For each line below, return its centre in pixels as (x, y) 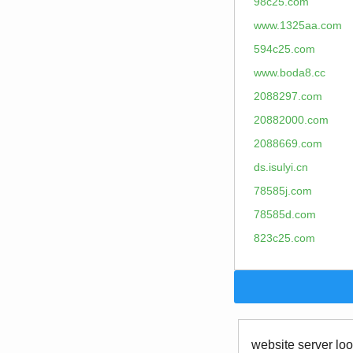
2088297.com (288, 96)
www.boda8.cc (290, 72)
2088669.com (288, 143)
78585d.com (285, 214)
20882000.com (291, 120)
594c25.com (284, 49)
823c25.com (284, 238)
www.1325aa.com (298, 25)
